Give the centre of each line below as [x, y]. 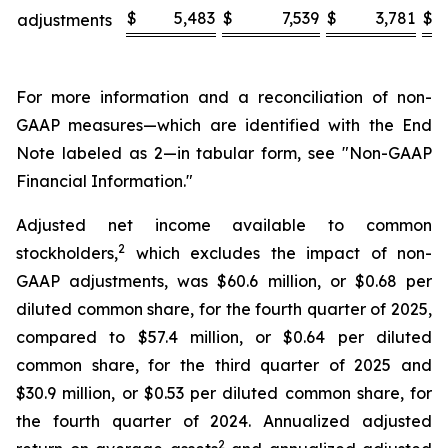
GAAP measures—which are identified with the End [224, 125]
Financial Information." [104, 181]
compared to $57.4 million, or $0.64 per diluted [224, 337]
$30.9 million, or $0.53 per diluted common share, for [224, 393]
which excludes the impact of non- [278, 253]
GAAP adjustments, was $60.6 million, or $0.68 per [224, 281]
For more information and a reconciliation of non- [224, 97]
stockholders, [67, 253]
